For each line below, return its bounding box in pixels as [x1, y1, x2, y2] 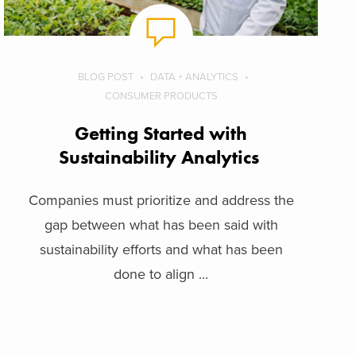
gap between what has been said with [44, 215, 278, 234]
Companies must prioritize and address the [28, 191, 294, 209]
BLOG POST [77, 70, 133, 83]
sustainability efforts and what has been [39, 240, 283, 258]
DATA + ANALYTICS [149, 70, 238, 83]
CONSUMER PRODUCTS [104, 89, 218, 103]
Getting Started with [75, 120, 248, 145]
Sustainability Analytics [58, 144, 264, 169]
